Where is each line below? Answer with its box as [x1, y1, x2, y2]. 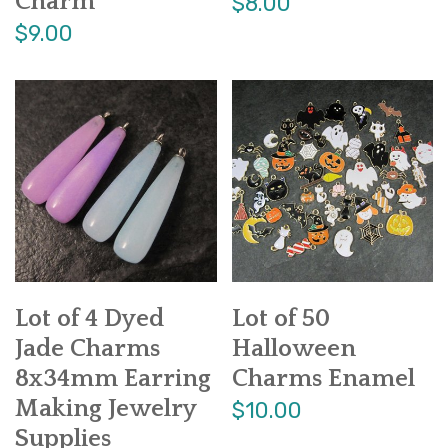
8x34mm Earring [15, 364, 211, 393]
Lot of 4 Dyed [15, 304, 164, 333]
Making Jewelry [15, 394, 196, 423]
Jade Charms [15, 334, 160, 363]
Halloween [231, 334, 356, 363]
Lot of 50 [231, 304, 330, 333]
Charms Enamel [231, 364, 415, 393]
